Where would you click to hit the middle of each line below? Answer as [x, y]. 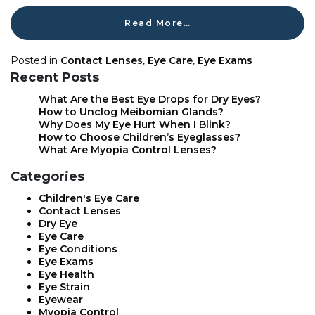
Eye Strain [64, 287]
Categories [47, 177]
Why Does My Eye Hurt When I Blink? [135, 125]
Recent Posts [55, 78]
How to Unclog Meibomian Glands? [131, 112]
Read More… [157, 22]
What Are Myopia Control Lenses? [128, 150]
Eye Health [66, 275]
